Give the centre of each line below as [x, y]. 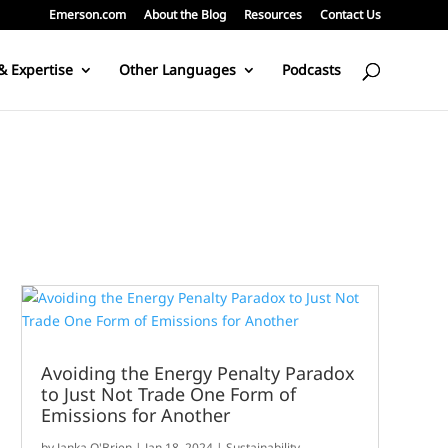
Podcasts [311, 69]
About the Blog [184, 14]
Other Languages [177, 69]
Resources [272, 14]
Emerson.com [87, 14]
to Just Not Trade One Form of [169, 394]
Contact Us [350, 14]
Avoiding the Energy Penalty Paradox [198, 373]
